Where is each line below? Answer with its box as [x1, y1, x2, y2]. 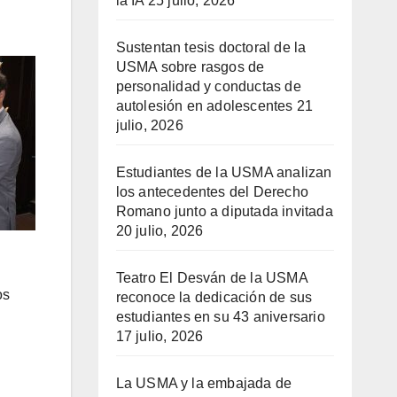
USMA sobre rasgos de [115, 59, 265, 75]
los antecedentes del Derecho [115, 184, 309, 200]
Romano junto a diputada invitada [115, 204, 333, 220]
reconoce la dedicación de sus [115, 290, 313, 306]
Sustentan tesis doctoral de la [115, 40, 307, 56]
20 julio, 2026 [115, 223, 204, 239]
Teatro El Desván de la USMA [115, 270, 307, 286]
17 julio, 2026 [115, 329, 204, 345]
